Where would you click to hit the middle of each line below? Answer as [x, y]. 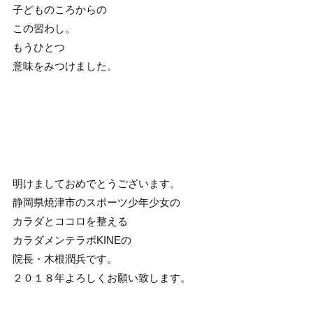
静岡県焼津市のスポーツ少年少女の [96, 202]
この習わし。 [44, 28]
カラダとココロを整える [70, 221]
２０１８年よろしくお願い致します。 [101, 278]
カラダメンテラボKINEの [72, 240]
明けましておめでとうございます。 [96, 183]
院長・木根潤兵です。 [65, 259]
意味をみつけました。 [65, 66]
